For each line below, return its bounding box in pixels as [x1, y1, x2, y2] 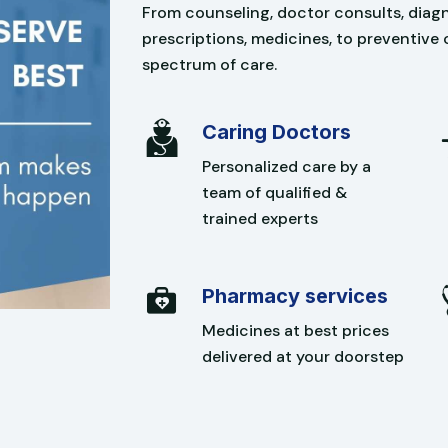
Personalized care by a [201, 155, 371, 177]
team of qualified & [201, 181, 347, 203]
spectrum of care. [141, 53, 277, 75]
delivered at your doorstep [201, 345, 404, 367]
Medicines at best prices [201, 319, 389, 341]
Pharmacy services [201, 283, 388, 308]
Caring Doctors [201, 119, 351, 144]
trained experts [201, 207, 318, 229]
